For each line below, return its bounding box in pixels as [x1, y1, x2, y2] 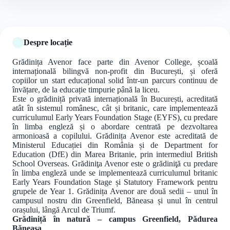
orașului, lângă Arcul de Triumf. [12, 205, 116, 214]
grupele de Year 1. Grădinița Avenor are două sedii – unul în [12, 186, 218, 196]
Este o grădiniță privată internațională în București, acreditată [12, 94, 218, 103]
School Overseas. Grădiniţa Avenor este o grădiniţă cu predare [12, 159, 218, 168]
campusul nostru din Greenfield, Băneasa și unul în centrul [12, 196, 218, 205]
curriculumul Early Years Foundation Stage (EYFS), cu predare [12, 112, 218, 122]
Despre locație [24, 37, 72, 47]
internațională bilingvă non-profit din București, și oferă [12, 66, 218, 75]
